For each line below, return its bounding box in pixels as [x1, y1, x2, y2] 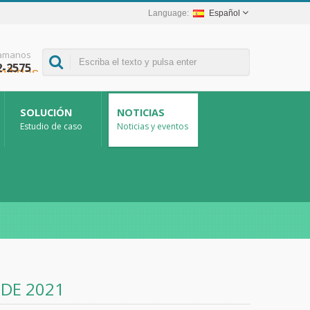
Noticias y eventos [117, 120, 188, 132]
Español [209, 8, 240, 18]
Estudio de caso [20, 120, 82, 132]
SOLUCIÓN [20, 106, 72, 119]
